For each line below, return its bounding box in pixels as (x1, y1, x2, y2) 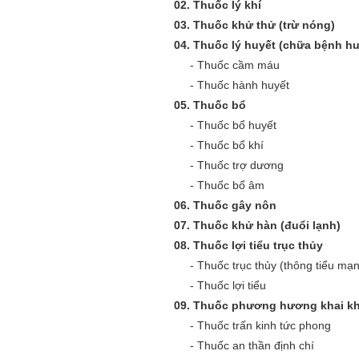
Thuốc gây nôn (193, 199, 276, 212)
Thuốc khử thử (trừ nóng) (193, 18, 335, 31)
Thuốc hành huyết (197, 79, 289, 91)
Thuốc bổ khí (197, 139, 264, 151)
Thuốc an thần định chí (197, 339, 314, 352)
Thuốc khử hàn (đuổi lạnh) (193, 219, 341, 232)
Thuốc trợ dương (197, 159, 284, 171)
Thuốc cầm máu (197, 58, 280, 71)
